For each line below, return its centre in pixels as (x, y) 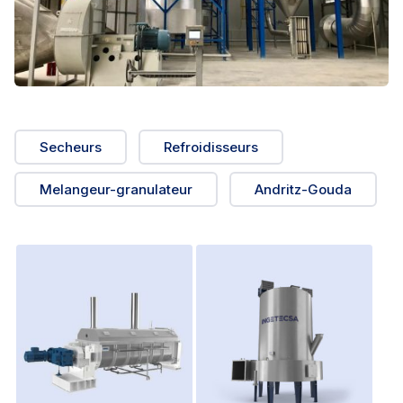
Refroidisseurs (211, 148)
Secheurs (71, 148)
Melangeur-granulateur (116, 190)
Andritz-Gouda (303, 190)
